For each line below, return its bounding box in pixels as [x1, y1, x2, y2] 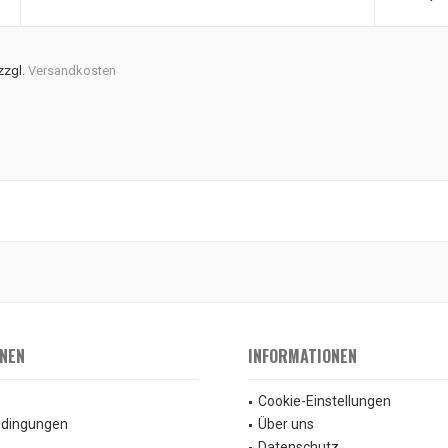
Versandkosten [28, 62, 116, 78]
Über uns [258, 416, 314, 432]
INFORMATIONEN [248, 344, 357, 368]
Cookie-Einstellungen [258, 393, 391, 409]
